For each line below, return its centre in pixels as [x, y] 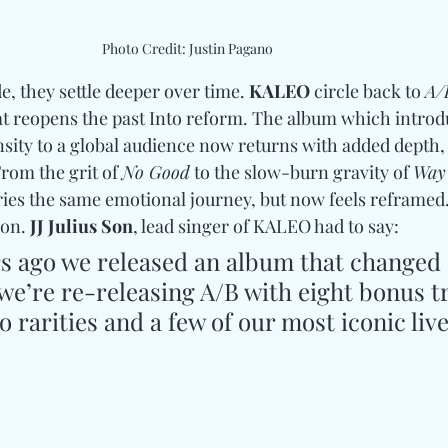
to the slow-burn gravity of [301, 172]
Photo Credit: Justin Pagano [187, 49]
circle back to [367, 91]
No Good [156, 172]
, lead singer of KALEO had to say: [268, 226]
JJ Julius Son [81, 226]
